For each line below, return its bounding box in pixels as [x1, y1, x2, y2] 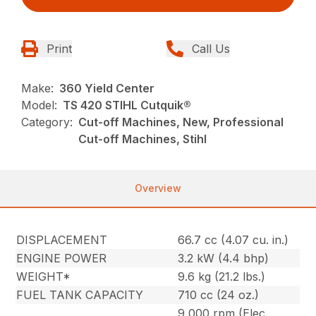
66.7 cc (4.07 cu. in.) [178, 233, 289, 248]
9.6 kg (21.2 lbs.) [178, 269, 266, 284]
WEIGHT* [16, 269, 71, 284]
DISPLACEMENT [16, 233, 108, 248]
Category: [21, 115, 73, 130]
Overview [135, 182, 181, 195]
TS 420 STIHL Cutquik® [63, 98, 192, 113]
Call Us [192, 42, 230, 56]
